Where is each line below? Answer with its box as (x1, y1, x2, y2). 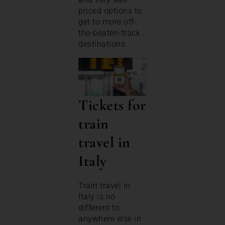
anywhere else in (78, 213, 141, 223)
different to (78, 202, 120, 212)
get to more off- (78, 17, 137, 27)
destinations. (78, 39, 132, 49)
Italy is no (78, 191, 116, 201)
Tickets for (78, 95, 146, 115)
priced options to (78, 6, 142, 16)
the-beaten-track (78, 28, 140, 38)
